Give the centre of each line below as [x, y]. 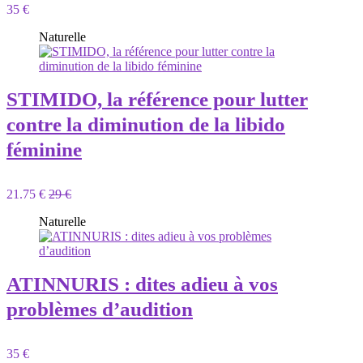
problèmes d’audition [100, 309]
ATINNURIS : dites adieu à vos [142, 284]
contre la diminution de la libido [146, 124]
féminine [44, 149]
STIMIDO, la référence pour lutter [157, 99]
